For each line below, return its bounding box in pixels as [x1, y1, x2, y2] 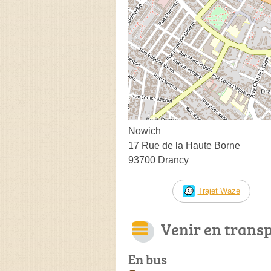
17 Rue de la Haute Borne [128, 140, 240, 151]
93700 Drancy [128, 154, 189, 165]
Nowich [128, 125, 161, 136]
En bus [128, 249, 167, 269]
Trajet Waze [197, 186, 240, 195]
